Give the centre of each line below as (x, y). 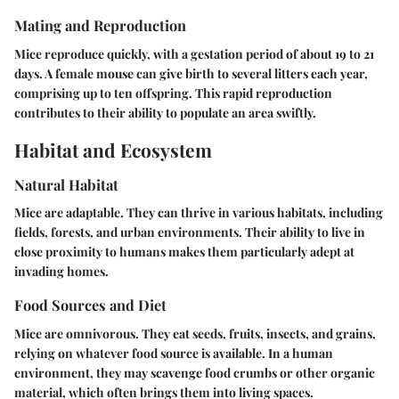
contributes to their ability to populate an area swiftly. (165, 112)
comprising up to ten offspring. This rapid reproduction (173, 93)
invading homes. (61, 272)
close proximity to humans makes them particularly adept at (184, 252)
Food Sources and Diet (90, 305)
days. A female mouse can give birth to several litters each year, (191, 73)
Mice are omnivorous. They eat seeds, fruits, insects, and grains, (195, 333)
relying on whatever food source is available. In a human (174, 353)
